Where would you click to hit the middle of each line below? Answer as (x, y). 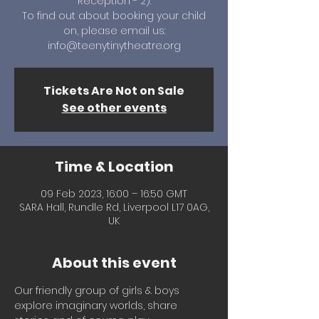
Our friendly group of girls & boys (98, 291)
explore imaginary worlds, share (97, 305)
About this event (114, 263)
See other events (114, 108)
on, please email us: (114, 31)
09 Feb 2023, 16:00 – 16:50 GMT (114, 194)
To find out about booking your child (114, 16)
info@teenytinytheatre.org (114, 46)
